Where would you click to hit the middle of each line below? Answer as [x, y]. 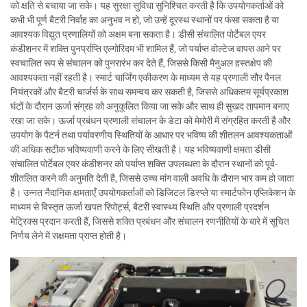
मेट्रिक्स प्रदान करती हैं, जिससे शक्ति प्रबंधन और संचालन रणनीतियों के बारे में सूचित [150, 221]
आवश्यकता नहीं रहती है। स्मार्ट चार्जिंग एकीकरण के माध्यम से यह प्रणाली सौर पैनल [146, 77]
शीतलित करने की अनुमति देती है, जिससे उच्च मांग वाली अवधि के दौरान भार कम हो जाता [152, 178]
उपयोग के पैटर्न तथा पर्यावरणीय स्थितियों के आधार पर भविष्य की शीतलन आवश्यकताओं [151, 135]
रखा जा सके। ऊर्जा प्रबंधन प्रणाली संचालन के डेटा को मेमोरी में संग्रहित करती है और [150, 120]
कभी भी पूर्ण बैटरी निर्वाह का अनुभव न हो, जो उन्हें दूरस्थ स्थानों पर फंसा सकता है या [145, 20]
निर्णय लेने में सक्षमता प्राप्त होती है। [69, 235]
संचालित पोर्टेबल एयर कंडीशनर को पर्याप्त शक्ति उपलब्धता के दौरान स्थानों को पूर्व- [144, 163]
